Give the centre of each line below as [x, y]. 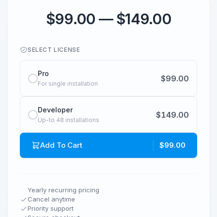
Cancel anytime [51, 199]
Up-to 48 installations [69, 120]
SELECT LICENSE [54, 50]
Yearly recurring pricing [63, 190]
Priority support [51, 209]
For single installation [68, 84]
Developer [55, 110]
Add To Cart [61, 145]
